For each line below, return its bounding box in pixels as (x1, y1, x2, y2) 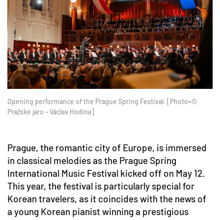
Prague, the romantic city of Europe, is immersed (7, 142, 207, 154)
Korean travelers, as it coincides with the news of (7, 193, 206, 205)
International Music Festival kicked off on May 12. (7, 167, 205, 179)
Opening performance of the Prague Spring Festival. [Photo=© (7, 97, 197, 106)
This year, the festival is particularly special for (7, 180, 194, 192)
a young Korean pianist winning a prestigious (7, 206, 189, 218)
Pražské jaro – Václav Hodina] (7, 108, 94, 116)
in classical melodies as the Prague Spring (7, 155, 176, 166)
